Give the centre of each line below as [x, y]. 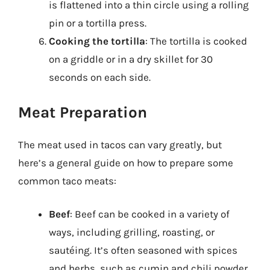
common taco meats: [67, 181]
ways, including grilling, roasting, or [132, 232]
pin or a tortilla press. [98, 23]
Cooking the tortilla [97, 41]
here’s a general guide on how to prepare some [126, 162]
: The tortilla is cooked [196, 41]
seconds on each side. [100, 77]
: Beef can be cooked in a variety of [150, 214]
